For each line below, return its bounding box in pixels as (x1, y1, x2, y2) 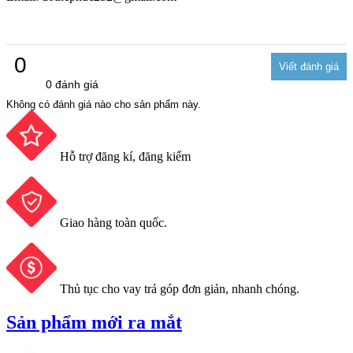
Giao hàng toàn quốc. (60, 216, 167, 230)
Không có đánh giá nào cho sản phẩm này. (6, 98, 201, 111)
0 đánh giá (46, 78, 98, 91)
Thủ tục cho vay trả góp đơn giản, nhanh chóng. (60, 282, 299, 296)
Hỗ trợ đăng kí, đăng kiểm (60, 150, 191, 164)
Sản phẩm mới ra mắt (6, 312, 182, 333)
